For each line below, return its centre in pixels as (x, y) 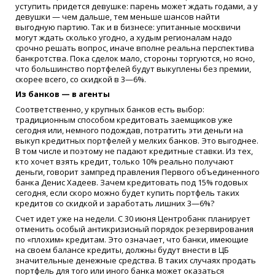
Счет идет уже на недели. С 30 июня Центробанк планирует (133, 218)
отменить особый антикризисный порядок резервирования (134, 229)
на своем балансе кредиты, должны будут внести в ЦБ (122, 250)
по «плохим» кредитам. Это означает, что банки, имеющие (132, 239)
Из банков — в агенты (63, 94)
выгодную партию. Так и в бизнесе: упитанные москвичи (128, 27)
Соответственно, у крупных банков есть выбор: (110, 110)
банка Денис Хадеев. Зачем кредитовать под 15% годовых (132, 183)
